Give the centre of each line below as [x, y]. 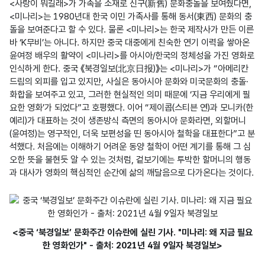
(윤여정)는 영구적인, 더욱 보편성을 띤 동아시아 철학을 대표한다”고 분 [132, 133]
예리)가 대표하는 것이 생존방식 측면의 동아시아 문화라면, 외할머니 [128, 120]
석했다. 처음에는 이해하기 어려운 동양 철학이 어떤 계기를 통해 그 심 [130, 146]
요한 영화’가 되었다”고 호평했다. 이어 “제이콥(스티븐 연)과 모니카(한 [131, 107]
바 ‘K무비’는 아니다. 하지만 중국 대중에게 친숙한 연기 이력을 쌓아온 [130, 42]
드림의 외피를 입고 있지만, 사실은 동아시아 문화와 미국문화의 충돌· [129, 81]
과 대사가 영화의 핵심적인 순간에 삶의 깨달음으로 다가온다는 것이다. [132, 172]
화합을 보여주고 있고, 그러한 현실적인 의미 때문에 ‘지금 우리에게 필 [130, 94]
